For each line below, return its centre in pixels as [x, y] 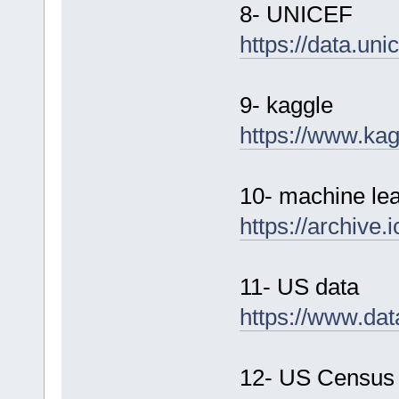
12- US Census [317, 378]
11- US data [299, 287]
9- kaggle [286, 106]
